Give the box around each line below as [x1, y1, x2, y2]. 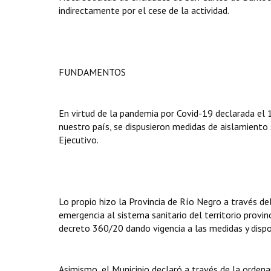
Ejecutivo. [59, 134, 99, 146]
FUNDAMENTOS [59, 66, 126, 78]
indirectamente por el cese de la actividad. [59, 4, 229, 16]
